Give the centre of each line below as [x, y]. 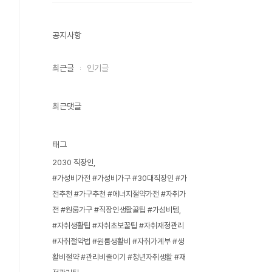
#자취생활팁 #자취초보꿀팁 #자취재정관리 [118, 226]
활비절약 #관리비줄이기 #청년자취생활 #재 [119, 257]
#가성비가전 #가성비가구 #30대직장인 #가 [120, 178]
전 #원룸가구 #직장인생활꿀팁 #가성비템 [116, 210]
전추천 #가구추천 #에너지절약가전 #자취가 [119, 194]
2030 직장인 [73, 162]
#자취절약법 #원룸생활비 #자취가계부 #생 [118, 241]
